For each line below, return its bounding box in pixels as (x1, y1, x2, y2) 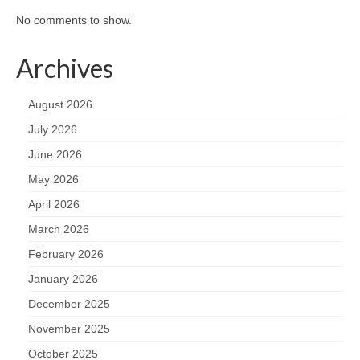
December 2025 (28, 297, 110, 310)
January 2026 (28, 272, 98, 285)
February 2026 (28, 247, 104, 260)
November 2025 (28, 321, 110, 335)
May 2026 (28, 172, 79, 186)
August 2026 (28, 97, 92, 111)
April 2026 (28, 197, 80, 211)
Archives (16, 51, 113, 84)
